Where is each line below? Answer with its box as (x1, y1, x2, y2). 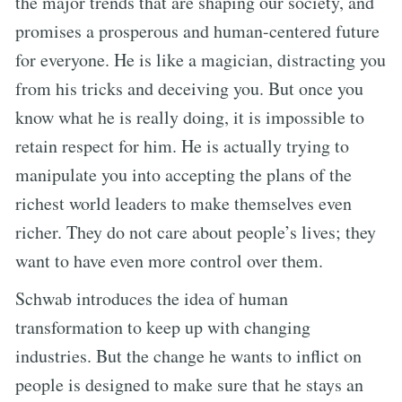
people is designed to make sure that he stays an (15, 371, 363, 397)
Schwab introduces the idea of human (15, 285, 288, 310)
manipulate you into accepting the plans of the (15, 162, 352, 187)
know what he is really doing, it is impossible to (15, 104, 364, 129)
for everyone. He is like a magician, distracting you (15, 47, 386, 72)
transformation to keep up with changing (15, 314, 310, 339)
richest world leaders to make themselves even (15, 190, 352, 215)
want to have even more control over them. (15, 248, 323, 273)
